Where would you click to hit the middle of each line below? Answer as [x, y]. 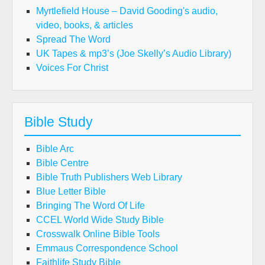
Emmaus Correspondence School [107, 248]
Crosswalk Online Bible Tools [98, 234]
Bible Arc [55, 149]
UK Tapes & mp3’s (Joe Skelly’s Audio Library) [134, 54]
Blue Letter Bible [71, 191]
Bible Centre [62, 163]
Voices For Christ [72, 68]
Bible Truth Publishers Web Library [109, 177]
